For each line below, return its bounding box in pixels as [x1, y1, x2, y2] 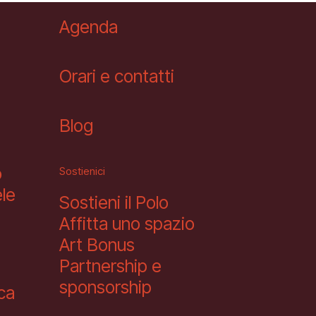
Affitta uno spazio [59, 213, 195, 234]
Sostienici [59, 164, 105, 178]
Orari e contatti [59, 66, 174, 87]
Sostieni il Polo [59, 192, 169, 213]
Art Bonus [59, 234, 135, 255]
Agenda [59, 16, 118, 37]
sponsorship [59, 276, 152, 298]
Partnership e [59, 255, 162, 276]
